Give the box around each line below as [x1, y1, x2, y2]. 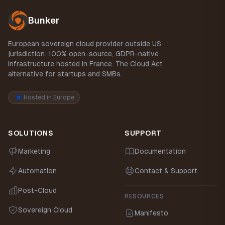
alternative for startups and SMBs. [8, 70, 122, 78]
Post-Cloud [18, 186, 57, 194]
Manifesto [135, 209, 168, 217]
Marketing [18, 147, 50, 155]
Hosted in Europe [24, 94, 74, 101]
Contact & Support [135, 167, 197, 175]
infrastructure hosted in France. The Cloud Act [8, 60, 163, 68]
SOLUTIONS [8, 129, 54, 137]
